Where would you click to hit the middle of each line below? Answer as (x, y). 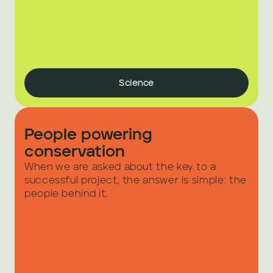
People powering (88, 135)
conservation (75, 152)
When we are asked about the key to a (121, 168)
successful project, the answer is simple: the (136, 181)
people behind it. (66, 194)
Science (136, 83)
